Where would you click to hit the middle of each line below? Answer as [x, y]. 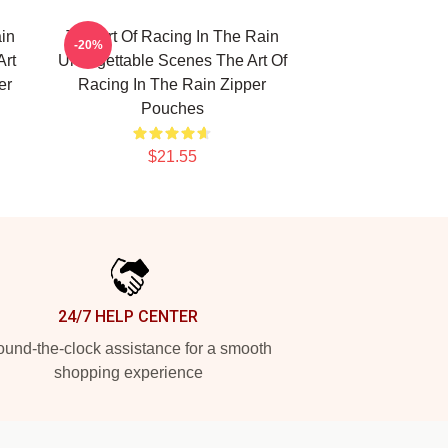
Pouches [172, 108]
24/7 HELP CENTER [128, 316]
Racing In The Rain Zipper [172, 84]
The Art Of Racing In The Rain [172, 36]
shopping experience [128, 372]
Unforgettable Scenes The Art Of [172, 60]
